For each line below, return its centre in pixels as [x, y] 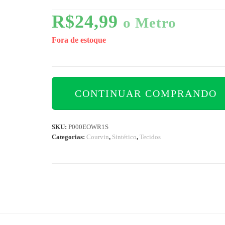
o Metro [150, 23]
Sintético [125, 137]
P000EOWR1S [89, 127]
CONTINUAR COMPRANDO [146, 94]
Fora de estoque [79, 40]
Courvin [98, 137]
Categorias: [69, 137]
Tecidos [150, 137]
